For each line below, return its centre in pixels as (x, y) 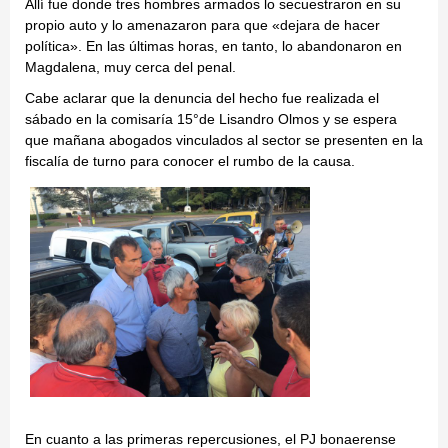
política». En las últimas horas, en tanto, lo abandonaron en (213, 46)
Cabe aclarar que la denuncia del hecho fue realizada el (202, 98)
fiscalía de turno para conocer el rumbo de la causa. (190, 161)
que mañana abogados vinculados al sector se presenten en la (224, 140)
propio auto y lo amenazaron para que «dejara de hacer (202, 25)
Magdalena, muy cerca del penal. (130, 67)
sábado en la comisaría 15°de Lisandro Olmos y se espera (211, 119)
